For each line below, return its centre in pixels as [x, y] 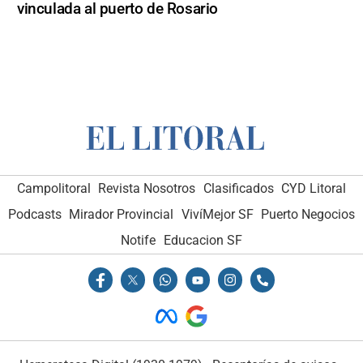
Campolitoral [53, 189]
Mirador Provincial [122, 215]
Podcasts [34, 215]
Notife [139, 241]
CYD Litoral [314, 189]
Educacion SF [203, 241]
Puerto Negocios [308, 215]
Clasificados [238, 189]
